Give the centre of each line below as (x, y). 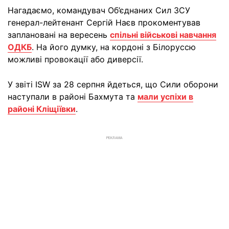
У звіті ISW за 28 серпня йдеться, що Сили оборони (113, 85)
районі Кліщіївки (42, 109)
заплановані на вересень (59, 35)
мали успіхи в (165, 97)
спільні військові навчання (163, 35)
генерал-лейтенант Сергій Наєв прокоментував (104, 23)
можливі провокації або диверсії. (75, 60)
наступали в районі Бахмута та (73, 97)
